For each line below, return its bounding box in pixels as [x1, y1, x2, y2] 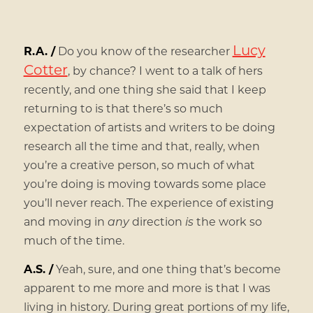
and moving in [23, 214, 108, 229]
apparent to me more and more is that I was [23, 280, 270, 296]
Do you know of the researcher [54, 43, 233, 59]
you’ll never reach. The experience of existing [23, 195, 274, 210]
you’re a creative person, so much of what [23, 157, 255, 173]
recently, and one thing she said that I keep [23, 82, 266, 97]
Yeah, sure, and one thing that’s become [52, 261, 281, 277]
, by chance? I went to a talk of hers [67, 63, 263, 78]
